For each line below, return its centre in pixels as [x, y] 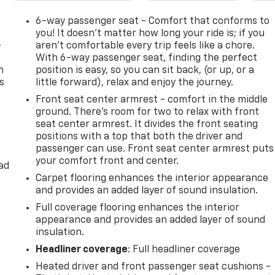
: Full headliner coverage [184, 250]
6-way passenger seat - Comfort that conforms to [153, 21]
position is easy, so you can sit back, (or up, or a [145, 70]
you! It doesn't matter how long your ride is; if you [150, 33]
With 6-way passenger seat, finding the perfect [147, 58]
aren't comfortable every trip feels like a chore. [145, 46]
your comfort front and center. [107, 161]
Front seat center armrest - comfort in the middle [152, 100]
